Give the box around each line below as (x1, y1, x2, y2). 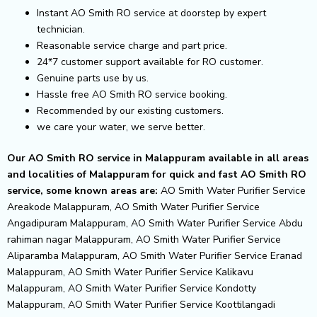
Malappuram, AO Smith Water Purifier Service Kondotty (7, 281, 256, 295)
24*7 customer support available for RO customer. (37, 54, 263, 69)
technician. (37, 22, 85, 36)
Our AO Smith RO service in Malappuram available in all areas (7, 151, 309, 165)
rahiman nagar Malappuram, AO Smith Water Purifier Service (7, 232, 281, 246)
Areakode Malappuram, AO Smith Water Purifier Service (7, 200, 260, 214)
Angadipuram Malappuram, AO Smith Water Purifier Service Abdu (7, 216, 303, 230)
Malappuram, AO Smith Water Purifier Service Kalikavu (7, 265, 253, 279)
